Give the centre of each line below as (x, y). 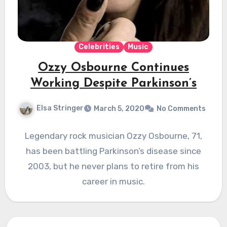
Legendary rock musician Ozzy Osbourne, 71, (113, 136)
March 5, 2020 (119, 109)
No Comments (181, 109)
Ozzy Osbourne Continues (113, 68)
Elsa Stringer (60, 108)
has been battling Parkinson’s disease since (113, 151)
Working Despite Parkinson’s (113, 84)
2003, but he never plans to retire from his (113, 166)
